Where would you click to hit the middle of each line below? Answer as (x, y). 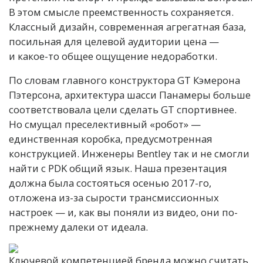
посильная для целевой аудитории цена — (114, 41)
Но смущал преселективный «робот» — (105, 124)
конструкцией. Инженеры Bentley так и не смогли (129, 153)
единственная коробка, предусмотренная (111, 139)
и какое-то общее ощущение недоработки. (113, 56)
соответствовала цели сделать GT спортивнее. (123, 109)
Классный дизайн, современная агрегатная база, (127, 26)
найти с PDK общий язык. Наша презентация (118, 168)
